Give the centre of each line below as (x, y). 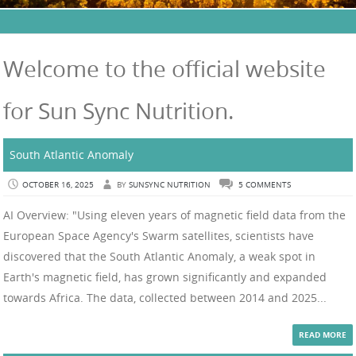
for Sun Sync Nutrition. (118, 110)
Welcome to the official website (164, 68)
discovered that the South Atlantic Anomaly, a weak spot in (159, 257)
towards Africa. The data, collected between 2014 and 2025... (165, 298)
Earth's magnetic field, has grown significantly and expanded (165, 277)
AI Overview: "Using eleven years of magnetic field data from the (174, 215)
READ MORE (323, 335)
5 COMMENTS (265, 185)
